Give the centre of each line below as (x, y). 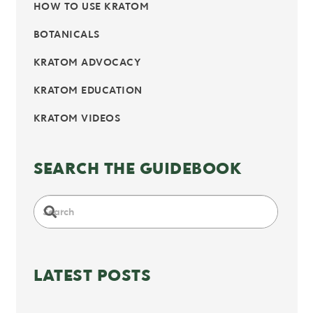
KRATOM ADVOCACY (87, 62)
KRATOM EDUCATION (88, 90)
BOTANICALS (66, 34)
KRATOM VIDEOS (77, 118)
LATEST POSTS (92, 275)
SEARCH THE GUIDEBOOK (138, 167)
